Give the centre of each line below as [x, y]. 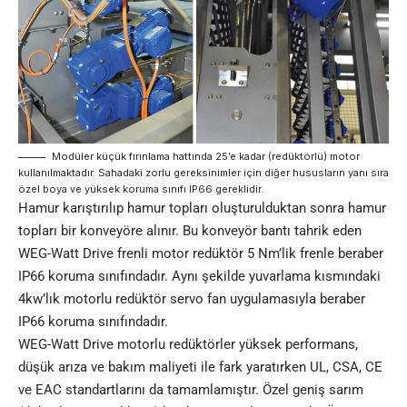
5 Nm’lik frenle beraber [313, 254]
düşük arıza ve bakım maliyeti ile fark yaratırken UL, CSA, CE [200, 367]
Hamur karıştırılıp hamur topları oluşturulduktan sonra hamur [202, 208]
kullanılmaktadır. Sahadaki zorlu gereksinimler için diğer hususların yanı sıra [203, 173]
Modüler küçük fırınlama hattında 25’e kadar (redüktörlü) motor [206, 157]
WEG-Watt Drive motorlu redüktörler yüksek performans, [188, 345]
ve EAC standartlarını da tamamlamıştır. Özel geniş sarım [191, 390]
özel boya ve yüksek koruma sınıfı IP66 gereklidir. [141, 189]
